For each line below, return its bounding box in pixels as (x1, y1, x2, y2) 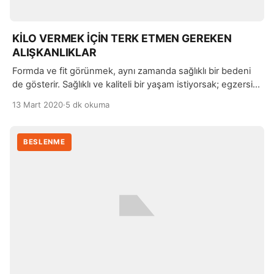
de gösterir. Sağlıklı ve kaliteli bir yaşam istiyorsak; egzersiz (12, 79, 257, 91)
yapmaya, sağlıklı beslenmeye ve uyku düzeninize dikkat (12, 92, 250, 104)
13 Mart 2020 (12, 100, 63, 110)
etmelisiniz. (12, 106, 59, 117)
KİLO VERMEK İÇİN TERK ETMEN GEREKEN (12, 32, 232, 45)
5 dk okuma (65, 100, 109, 110)
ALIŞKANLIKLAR (12, 46, 97, 59)
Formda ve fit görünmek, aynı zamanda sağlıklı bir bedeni (12, 65, 251, 77)
